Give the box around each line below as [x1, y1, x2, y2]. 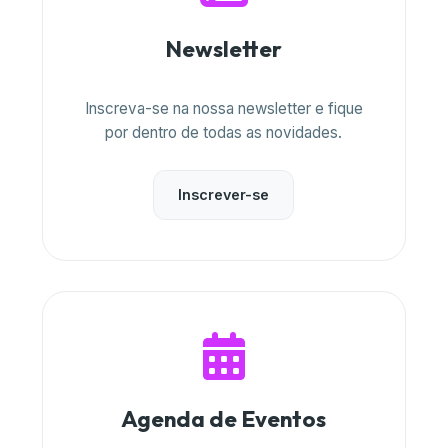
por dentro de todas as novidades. [105, 123, 343, 142]
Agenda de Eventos [121, 405, 327, 433]
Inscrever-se [178, 186, 270, 203]
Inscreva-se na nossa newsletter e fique [84, 99, 363, 118]
